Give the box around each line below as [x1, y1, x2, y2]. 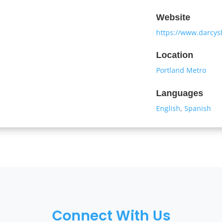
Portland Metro [156, 65, 207, 75]
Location [156, 50, 194, 60]
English [156, 103, 181, 113]
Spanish [184, 103, 212, 113]
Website [156, 12, 191, 23]
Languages [156, 88, 204, 98]
